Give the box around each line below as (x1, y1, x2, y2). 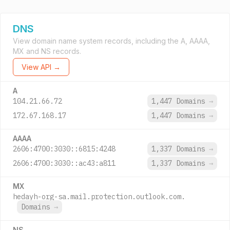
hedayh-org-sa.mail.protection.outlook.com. (13, 192, 185, 201)
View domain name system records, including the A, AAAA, (13, 36, 210, 45)
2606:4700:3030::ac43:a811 (13, 159, 116, 168)
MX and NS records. (13, 47, 81, 55)
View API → (22, 63, 61, 71)
